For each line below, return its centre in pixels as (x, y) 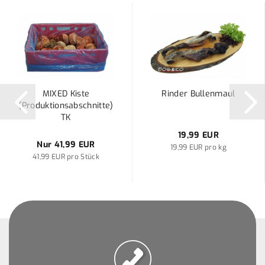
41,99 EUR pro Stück (66, 157)
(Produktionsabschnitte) (66, 106)
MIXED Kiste (66, 94)
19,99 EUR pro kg (198, 147)
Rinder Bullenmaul (198, 94)
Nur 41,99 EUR (66, 145)
